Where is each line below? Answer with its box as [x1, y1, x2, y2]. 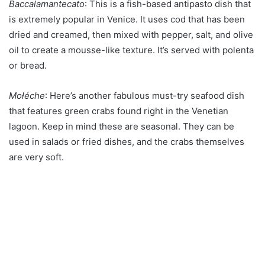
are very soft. [9, 151, 64, 163]
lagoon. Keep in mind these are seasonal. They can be [9, 121, 234, 132]
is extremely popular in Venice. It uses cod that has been [9, 14, 245, 25]
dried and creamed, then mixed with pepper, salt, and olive [9, 29, 253, 41]
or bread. [9, 60, 47, 72]
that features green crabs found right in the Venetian [9, 105, 228, 117]
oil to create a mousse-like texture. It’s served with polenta [9, 44, 254, 56]
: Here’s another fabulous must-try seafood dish [45, 90, 244, 102]
